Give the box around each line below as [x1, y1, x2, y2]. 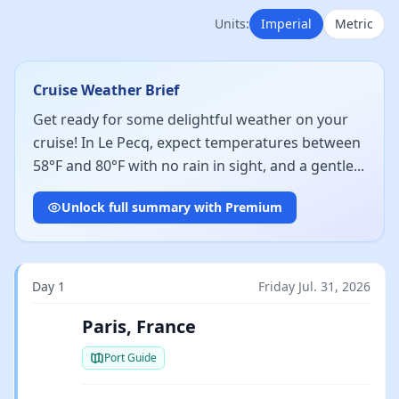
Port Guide [104, 350, 157, 365]
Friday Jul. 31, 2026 [258, 278, 370, 295]
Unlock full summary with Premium [61, 199, 282, 216]
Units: [215, 15, 249, 32]
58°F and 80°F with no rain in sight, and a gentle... [33, 156, 364, 175]
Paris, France [82, 314, 196, 338]
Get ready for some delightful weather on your [33, 110, 348, 129]
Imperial [261, 15, 312, 32]
